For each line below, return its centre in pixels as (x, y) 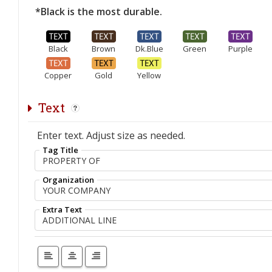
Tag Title (60, 150)
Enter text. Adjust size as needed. (111, 135)
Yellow (149, 75)
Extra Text (62, 209)
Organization (68, 179)
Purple (240, 48)
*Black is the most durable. (99, 11)
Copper (58, 75)
